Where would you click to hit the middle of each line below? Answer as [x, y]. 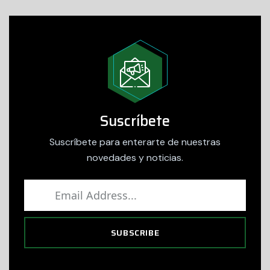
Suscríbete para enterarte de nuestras [135, 142]
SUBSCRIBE [135, 233]
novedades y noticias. [135, 158]
